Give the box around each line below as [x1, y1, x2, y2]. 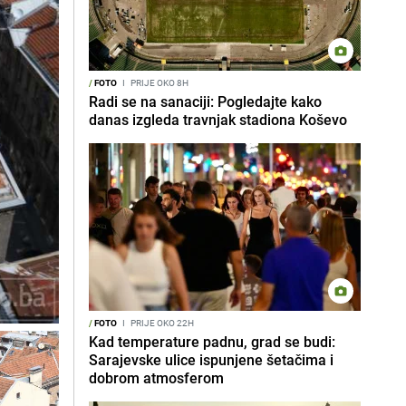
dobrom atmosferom [89, 368, 224, 388]
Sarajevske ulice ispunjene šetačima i [89, 350, 333, 370]
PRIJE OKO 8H [129, 76, 188, 89]
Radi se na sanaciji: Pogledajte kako [89, 92, 322, 111]
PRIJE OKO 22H [129, 316, 194, 329]
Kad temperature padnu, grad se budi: [89, 332, 335, 352]
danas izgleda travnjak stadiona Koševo [89, 110, 347, 130]
